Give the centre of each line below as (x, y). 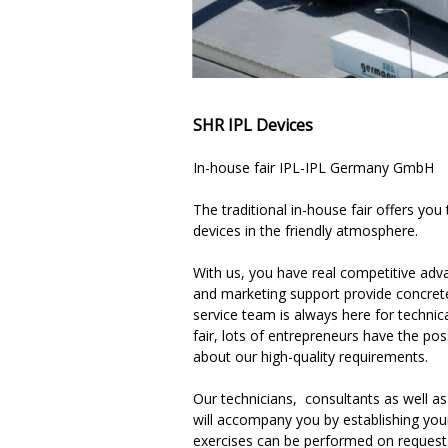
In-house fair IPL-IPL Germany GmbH (313, 167)
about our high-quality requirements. (310, 356)
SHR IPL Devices (253, 125)
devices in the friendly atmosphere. (305, 230)
